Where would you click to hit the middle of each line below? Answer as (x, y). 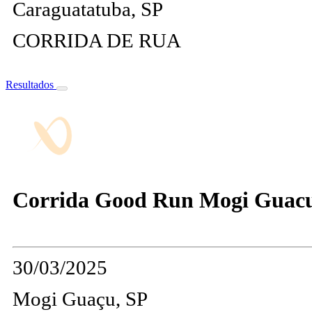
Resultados (31, 85)
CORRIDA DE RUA (97, 41)
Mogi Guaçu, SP (80, 298)
